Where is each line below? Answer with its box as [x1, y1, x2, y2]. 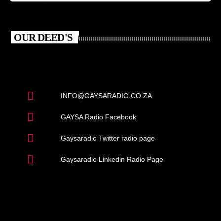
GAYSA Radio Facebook [60, 113, 136, 121]
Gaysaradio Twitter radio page [60, 134, 155, 143]
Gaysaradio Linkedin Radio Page [60, 155, 163, 164]
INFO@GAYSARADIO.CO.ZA [60, 92, 152, 100]
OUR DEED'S [14, 31, 73, 43]
